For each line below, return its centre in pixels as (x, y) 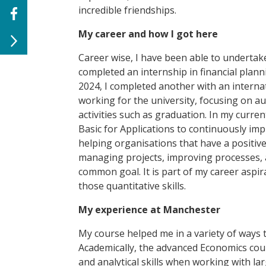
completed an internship (133, 72)
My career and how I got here (148, 34)
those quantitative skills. (132, 186)
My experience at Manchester (149, 210)
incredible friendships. (127, 10)
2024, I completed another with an (155, 86)
